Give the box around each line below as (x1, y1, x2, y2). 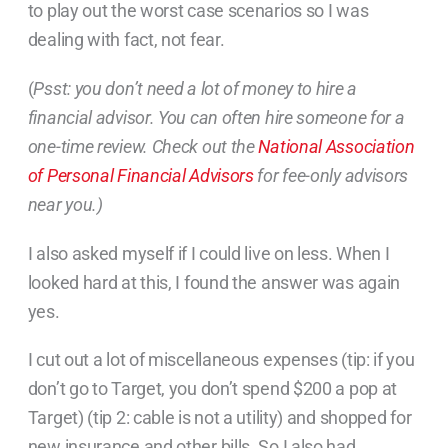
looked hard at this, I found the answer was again (27, 271, 401, 293)
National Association (258, 135, 415, 157)
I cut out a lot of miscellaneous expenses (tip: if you (27, 349, 415, 371)
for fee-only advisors (257, 164, 409, 186)
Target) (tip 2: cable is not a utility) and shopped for (27, 407, 412, 429)
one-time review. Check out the (27, 135, 259, 157)
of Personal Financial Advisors (27, 164, 258, 186)
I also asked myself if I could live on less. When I (27, 242, 390, 264)
